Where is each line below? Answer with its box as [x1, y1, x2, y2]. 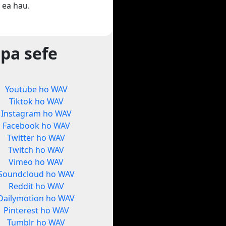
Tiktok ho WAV [9, 96, 64, 107]
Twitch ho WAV [8, 144, 65, 156]
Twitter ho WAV [7, 132, 66, 144]
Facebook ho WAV [2, 120, 70, 132]
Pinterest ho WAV [3, 205, 69, 216]
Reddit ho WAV [8, 181, 64, 192]
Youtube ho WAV [5, 84, 68, 95]
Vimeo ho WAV [9, 156, 64, 168]
